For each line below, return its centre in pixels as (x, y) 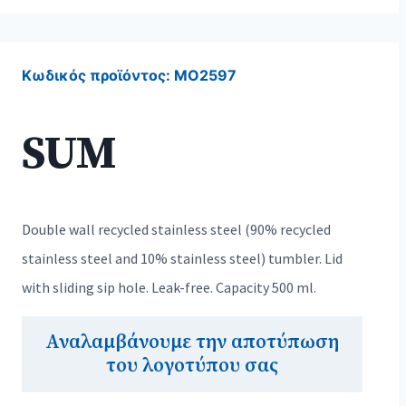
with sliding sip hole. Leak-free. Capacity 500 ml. (169, 287)
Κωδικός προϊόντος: (98, 75)
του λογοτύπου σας (192, 366)
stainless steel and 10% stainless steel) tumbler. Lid (182, 258)
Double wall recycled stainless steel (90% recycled (176, 229)
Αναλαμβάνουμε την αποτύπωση (192, 342)
